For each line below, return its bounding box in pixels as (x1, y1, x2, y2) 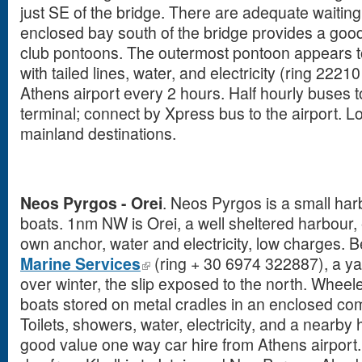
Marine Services (20, 252, 141, 275)
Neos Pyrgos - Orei (20, 192, 162, 214)
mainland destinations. (20, 122, 176, 145)
